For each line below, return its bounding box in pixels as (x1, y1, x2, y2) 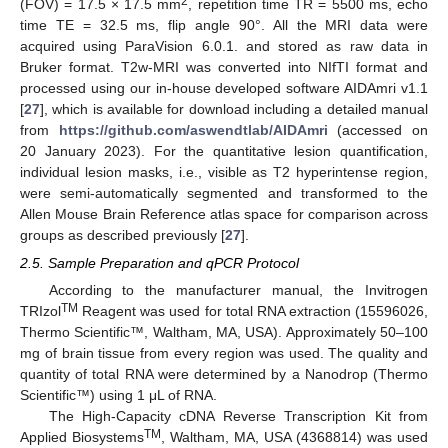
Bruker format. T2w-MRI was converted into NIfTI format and (20, 58, 428, 75)
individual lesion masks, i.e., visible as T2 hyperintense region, (20, 163, 428, 180)
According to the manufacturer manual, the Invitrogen (48, 282, 428, 299)
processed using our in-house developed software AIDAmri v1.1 (20, 79, 428, 96)
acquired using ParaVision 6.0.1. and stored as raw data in (20, 37, 428, 54)
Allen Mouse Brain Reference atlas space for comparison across (20, 205, 428, 222)
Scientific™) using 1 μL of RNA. (20, 387, 217, 404)
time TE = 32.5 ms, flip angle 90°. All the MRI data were (20, 16, 428, 33)
